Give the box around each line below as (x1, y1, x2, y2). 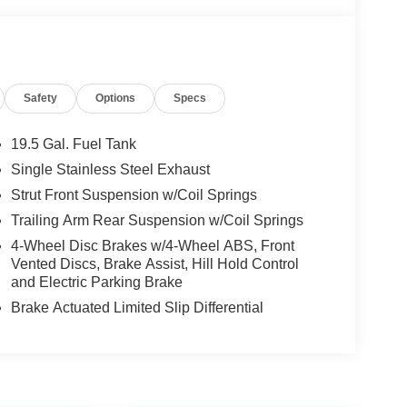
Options (95, 92, 136, 105)
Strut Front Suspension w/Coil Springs (10, 187, 257, 203)
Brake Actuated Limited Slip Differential (10, 300, 263, 316)
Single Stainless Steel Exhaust (10, 162, 210, 178)
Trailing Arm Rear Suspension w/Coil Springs (10, 213, 303, 229)
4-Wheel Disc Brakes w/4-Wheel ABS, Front (10, 238, 294, 254)
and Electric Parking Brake (10, 274, 183, 291)
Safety (24, 92, 58, 105)
